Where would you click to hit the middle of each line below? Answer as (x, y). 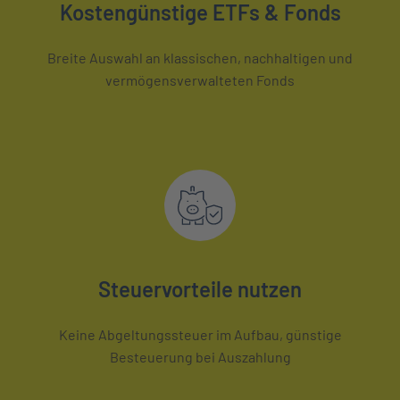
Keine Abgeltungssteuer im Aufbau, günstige (200, 334)
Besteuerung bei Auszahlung (200, 356)
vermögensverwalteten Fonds (200, 79)
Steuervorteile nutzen (200, 288)
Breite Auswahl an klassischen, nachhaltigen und (200, 57)
